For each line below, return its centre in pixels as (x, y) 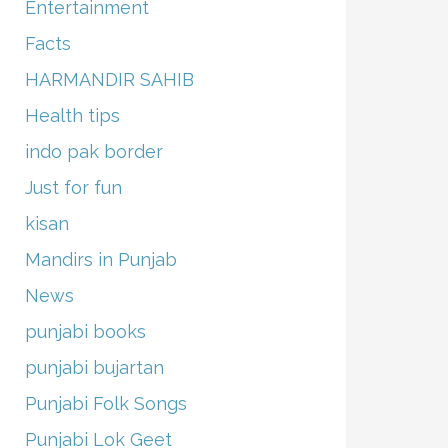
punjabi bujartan (94, 367)
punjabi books (85, 331)
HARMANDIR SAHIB (109, 79)
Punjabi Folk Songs (105, 403)
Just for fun (73, 187)
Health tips (72, 115)
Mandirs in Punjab (100, 259)
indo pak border (93, 151)
